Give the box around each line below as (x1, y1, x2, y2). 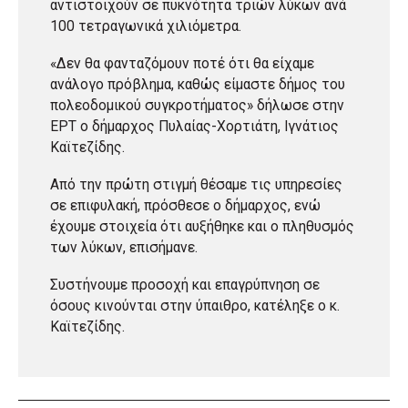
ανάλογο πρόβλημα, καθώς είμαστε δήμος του (50, 76, 345, 94)
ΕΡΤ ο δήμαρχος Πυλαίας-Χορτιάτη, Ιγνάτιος (50, 118, 339, 136)
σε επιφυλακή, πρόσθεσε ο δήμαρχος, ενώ (50, 198, 321, 215)
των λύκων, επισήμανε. (50, 240, 198, 257)
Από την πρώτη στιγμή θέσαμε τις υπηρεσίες (50, 177, 342, 194)
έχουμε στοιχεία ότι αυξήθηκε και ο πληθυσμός (50, 219, 354, 236)
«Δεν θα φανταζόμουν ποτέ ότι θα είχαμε (50, 56, 314, 73)
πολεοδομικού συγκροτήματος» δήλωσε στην (50, 97, 344, 115)
